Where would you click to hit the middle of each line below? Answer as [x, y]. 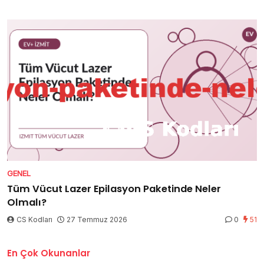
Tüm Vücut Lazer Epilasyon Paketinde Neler [114, 189]
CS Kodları [34, 219]
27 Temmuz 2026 [97, 219]
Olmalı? [27, 202]
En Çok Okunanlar [49, 253]
